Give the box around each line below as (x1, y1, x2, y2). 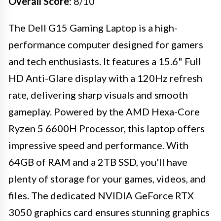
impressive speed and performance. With (8, 139, 188, 151)
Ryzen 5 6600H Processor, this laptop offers (8, 122, 205, 135)
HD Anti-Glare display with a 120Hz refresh (8, 72, 202, 84)
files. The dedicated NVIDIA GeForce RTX (8, 189, 194, 202)
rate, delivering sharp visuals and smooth (8, 89, 188, 101)
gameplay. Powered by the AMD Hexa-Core (8, 106, 200, 118)
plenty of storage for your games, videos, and (8, 173, 206, 185)
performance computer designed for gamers (8, 38, 203, 51)
